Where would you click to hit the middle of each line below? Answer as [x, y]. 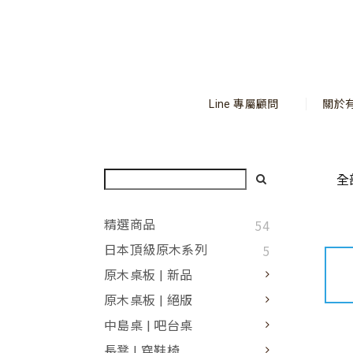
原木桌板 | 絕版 [149, 301]
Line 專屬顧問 [244, 104]
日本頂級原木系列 [156, 250]
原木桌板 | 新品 [149, 275]
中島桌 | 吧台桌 [149, 326]
